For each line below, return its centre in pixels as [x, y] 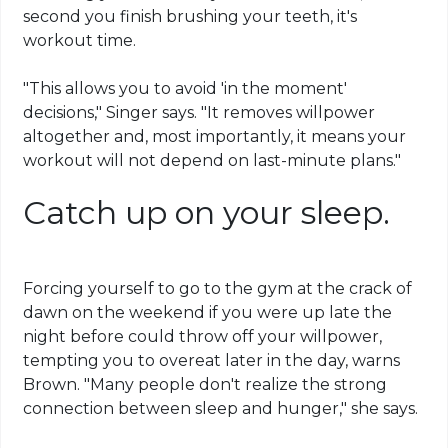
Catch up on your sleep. [207, 213]
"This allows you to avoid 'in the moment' [185, 89]
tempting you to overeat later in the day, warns [212, 361]
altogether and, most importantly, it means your [215, 137]
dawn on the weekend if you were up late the [208, 313]
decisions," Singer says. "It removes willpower [199, 113]
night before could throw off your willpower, [203, 337]
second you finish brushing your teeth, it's [190, 17]
